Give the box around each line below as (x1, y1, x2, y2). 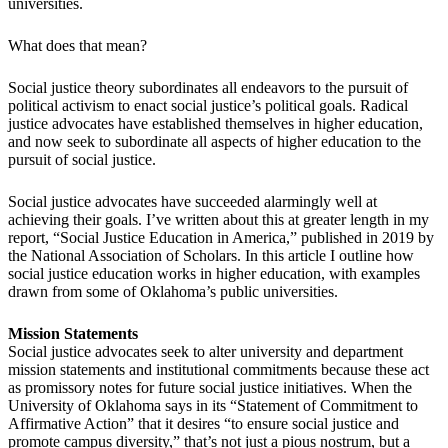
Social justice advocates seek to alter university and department (8, 343, 403, 361)
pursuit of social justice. (8, 151, 156, 169)
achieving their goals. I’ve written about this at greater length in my (8, 211, 429, 229)
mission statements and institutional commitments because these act (8, 361, 429, 379)
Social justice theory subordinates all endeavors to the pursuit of (8, 79, 408, 97)
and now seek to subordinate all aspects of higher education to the (8, 133, 421, 151)
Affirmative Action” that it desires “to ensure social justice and (8, 415, 399, 433)
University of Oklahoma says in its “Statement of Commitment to (8, 397, 418, 415)
